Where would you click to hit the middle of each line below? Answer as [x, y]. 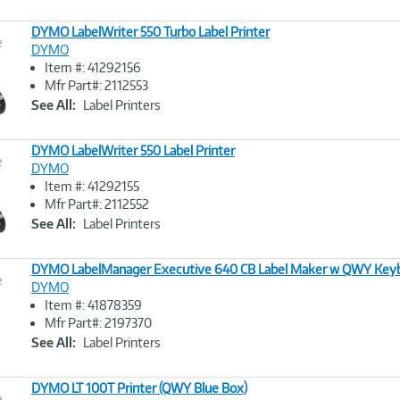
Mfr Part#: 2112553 [96, 85]
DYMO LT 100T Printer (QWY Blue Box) [139, 388]
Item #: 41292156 [93, 67]
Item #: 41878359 [93, 305]
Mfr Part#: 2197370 [98, 323]
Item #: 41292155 [92, 186]
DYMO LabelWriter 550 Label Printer [133, 150]
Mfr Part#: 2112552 [97, 204]
